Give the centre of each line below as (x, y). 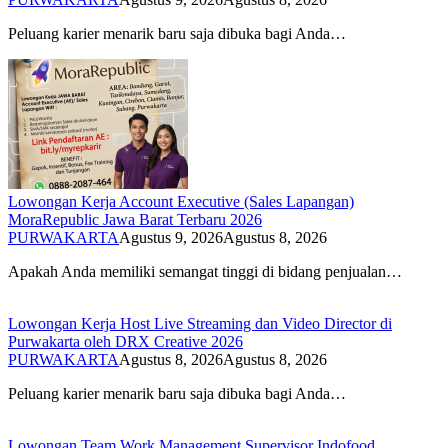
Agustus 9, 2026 (171, 237)
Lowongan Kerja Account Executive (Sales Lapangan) (181, 201)
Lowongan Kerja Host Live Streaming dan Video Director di (200, 323)
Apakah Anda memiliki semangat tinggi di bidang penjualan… (205, 271)
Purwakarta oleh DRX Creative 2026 (125, 341)
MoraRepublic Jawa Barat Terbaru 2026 (135, 219)
